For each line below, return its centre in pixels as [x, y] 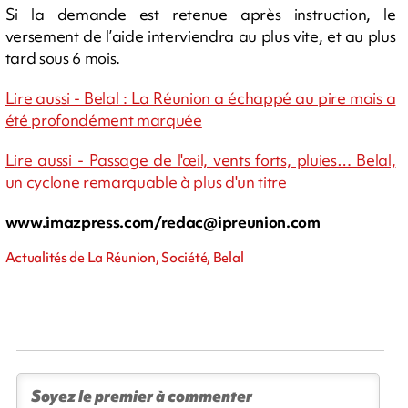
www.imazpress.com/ [83, 222]
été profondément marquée [103, 120]
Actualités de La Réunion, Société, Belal [124, 258]
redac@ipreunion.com [240, 222]
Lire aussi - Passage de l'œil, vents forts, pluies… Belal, [200, 160]
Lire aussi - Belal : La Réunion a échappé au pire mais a [200, 98]
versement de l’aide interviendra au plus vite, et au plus [200, 36]
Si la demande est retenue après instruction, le [200, 15]
